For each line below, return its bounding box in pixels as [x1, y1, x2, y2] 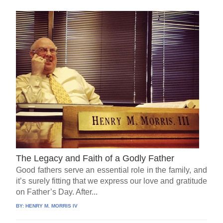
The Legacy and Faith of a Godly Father [16, 153, 175, 163]
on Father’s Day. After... [16, 187, 98, 196]
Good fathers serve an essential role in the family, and [16, 165, 207, 174]
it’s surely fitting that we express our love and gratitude [16, 176, 207, 185]
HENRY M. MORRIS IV [25, 203, 78, 209]
